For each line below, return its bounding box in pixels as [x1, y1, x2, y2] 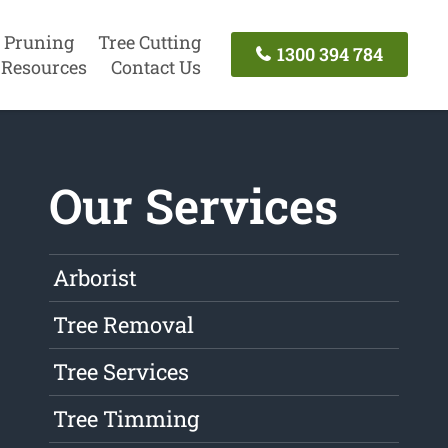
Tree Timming [53, 404, 200, 434]
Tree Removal [53, 310, 195, 340]
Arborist [53, 263, 138, 293]
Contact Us [110, 54, 201, 79]
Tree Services [53, 357, 190, 387]
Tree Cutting [97, 29, 201, 54]
